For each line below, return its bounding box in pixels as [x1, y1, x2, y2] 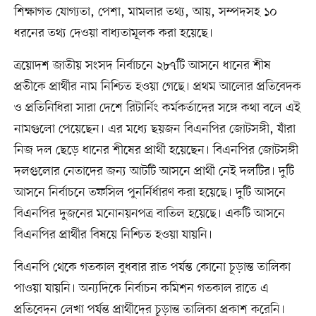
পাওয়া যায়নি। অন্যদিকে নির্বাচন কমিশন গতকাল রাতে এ [13, 279, 269, 297]
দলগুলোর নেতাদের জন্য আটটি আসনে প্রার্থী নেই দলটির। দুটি [13, 162, 294, 180]
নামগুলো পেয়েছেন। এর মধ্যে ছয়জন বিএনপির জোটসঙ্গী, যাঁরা [13, 120, 296, 138]
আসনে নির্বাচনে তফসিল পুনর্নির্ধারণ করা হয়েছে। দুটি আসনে [13, 183, 286, 201]
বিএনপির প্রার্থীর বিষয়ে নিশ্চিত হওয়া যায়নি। [13, 226, 212, 243]
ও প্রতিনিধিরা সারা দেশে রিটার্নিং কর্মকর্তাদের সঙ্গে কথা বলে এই [13, 99, 300, 116]
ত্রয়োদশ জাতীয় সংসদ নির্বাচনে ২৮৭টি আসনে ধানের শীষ [13, 56, 271, 74]
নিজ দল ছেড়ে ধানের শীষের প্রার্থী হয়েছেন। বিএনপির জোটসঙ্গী [13, 141, 298, 159]
